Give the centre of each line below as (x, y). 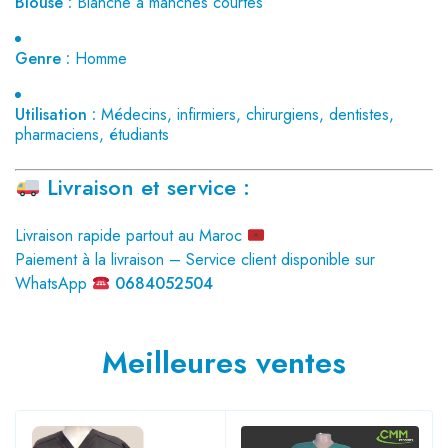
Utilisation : (55, 114)
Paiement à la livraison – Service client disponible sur (195, 259)
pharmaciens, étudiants (92, 134)
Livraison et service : (149, 187)
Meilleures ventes (224, 362)
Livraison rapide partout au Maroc (131, 235)
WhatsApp (53, 283)
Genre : (42, 58)
